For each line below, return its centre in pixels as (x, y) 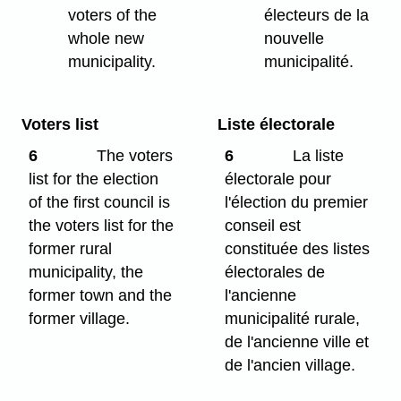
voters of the (113, 15)
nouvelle (294, 38)
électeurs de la (317, 15)
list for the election (94, 179)
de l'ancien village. (290, 365)
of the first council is (100, 202)
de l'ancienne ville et (297, 341)
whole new (107, 38)
